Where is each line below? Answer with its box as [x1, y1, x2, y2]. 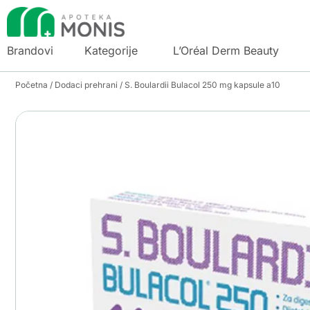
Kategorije [84, 43, 138, 57]
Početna [15, 79, 48, 90]
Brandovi [7, 43, 53, 57]
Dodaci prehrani [55, 79, 118, 90]
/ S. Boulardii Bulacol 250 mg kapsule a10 [118, 79, 280, 90]
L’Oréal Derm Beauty [173, 43, 279, 57]
